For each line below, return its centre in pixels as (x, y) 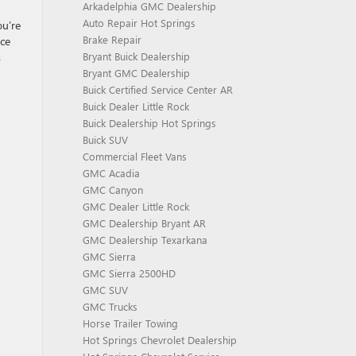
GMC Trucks (110, 306)
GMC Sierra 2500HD (129, 273)
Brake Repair (112, 39)
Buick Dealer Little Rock (135, 106)
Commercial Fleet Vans (134, 156)
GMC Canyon (112, 190)
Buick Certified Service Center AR (157, 89)
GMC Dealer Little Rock (135, 206)
